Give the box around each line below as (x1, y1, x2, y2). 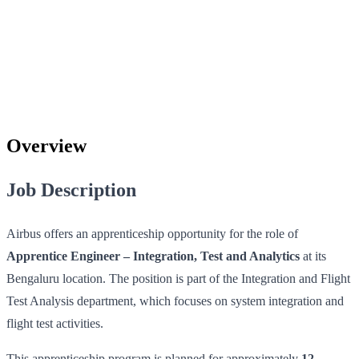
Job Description (6, 179, 136, 200)
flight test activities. (6, 316, 103, 330)
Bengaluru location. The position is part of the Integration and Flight (6, 271, 350, 285)
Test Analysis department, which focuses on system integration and (6, 293, 344, 308)
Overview (6, 135, 87, 156)
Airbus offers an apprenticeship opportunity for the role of (6, 226, 298, 240)
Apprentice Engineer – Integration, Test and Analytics (6, 248, 300, 263)
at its (300, 248, 326, 263)
